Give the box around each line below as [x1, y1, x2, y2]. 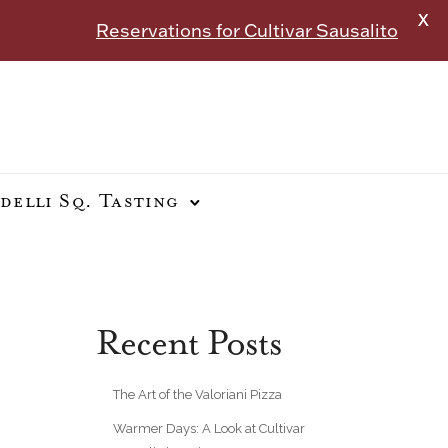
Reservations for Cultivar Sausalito [96, 19, 398, 42]
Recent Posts [96, 323, 282, 364]
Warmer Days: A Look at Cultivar [112, 420, 305, 436]
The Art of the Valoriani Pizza [112, 386, 282, 402]
